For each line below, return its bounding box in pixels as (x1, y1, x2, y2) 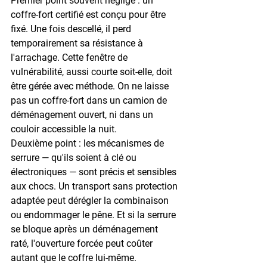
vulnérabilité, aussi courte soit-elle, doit (11, 66, 175, 77)
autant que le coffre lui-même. (11, 252, 136, 263)
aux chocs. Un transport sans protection (11, 180, 180, 192)
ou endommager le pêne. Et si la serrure (11, 209, 178, 221)
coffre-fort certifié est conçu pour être (11, 8, 168, 20)
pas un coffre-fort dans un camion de (11, 94, 169, 106)
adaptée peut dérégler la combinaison (11, 194, 171, 206)
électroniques (11, 166, 67, 178)
